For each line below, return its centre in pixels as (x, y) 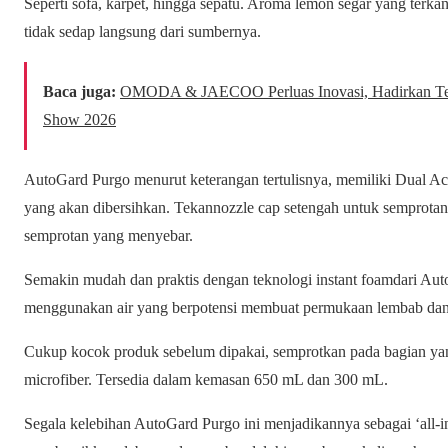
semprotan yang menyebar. (108, 236)
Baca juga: (79, 92)
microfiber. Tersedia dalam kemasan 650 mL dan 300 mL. (206, 380)
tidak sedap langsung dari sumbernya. (142, 32)
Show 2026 (79, 120)
